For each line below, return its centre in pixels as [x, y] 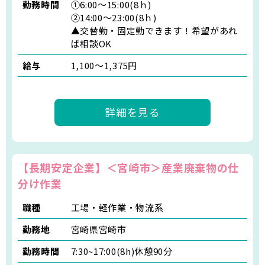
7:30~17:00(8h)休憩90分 [122, 251]
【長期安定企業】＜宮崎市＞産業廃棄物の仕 [129, 168]
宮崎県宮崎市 [98, 230]
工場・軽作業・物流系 [117, 208]
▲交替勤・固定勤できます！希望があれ [154, 30]
